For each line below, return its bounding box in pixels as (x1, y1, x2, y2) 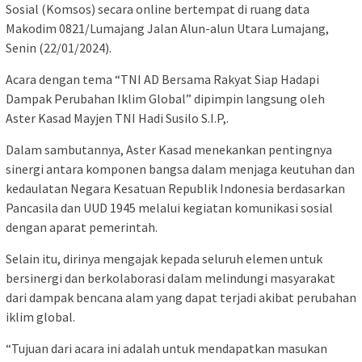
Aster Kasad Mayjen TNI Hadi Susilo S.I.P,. (6, 110, 229, 127)
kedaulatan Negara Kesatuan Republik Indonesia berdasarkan (6, 180, 345, 197)
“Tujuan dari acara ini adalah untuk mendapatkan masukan (6, 340, 327, 357)
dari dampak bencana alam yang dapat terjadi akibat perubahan (6, 289, 356, 306)
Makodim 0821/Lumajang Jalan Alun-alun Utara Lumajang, (6, 20, 329, 37)
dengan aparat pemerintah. (6, 219, 158, 236)
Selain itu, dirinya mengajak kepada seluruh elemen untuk (6, 250, 322, 267)
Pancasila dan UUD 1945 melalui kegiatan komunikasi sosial (6, 200, 333, 217)
